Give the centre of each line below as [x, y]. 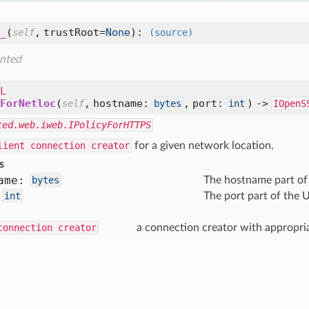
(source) [171, 32]
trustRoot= [74, 32]
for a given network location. [203, 146]
